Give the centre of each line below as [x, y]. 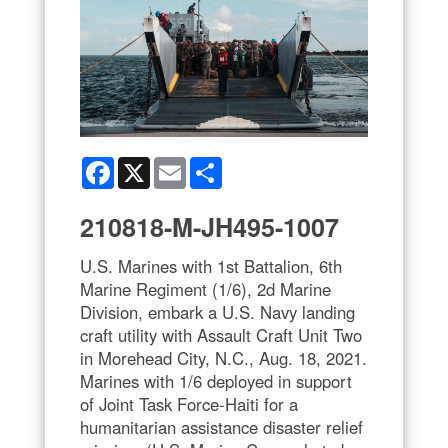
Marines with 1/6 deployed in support [216, 380]
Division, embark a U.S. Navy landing [217, 311]
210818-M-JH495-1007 [209, 226]
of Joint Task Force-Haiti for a [189, 403]
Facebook [145, 164]
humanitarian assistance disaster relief [221, 426]
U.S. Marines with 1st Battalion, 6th [211, 265]
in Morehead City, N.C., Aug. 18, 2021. [223, 357]
